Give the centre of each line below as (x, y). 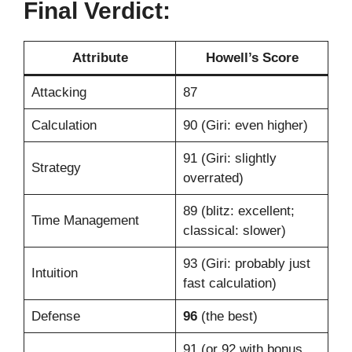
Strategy (56, 168)
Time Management (85, 221)
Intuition (54, 273)
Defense (55, 317)
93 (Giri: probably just (246, 264)
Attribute (100, 58)
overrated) (213, 178)
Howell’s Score (252, 58)
